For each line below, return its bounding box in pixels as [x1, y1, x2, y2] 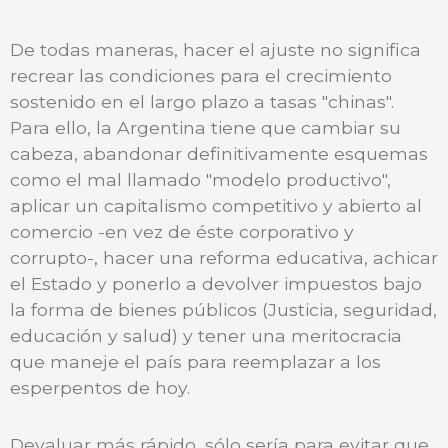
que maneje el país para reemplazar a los [10, 351, 381, 373]
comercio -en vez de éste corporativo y [10, 221, 354, 243]
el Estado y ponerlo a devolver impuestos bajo [10, 273, 422, 295]
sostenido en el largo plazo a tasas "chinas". [10, 91, 394, 113]
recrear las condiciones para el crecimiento [10, 65, 392, 87]
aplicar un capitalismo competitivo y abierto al [10, 195, 422, 217]
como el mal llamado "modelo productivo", [10, 169, 391, 191]
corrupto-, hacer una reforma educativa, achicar [10, 247, 438, 269]
